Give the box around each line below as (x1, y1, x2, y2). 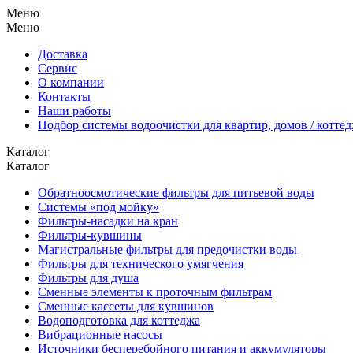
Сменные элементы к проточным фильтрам (38, 285, 272, 299)
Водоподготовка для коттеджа (38, 314, 200, 327)
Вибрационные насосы (38, 328, 162, 341)
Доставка (38, 47, 87, 61)
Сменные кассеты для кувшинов (38, 299, 214, 313)
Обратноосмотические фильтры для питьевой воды (38, 186, 314, 199)
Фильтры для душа (38, 271, 139, 284)
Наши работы (38, 104, 111, 117)
